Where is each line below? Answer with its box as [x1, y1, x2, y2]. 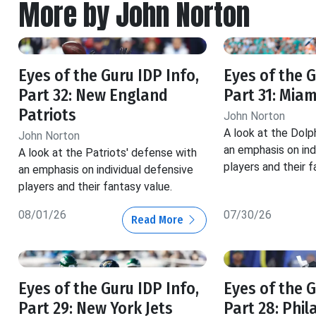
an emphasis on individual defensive [18, 162, 193, 176]
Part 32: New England [18, 85, 168, 105]
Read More [130, 212, 186, 226]
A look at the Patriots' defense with [18, 145, 197, 159]
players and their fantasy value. [18, 179, 172, 193]
